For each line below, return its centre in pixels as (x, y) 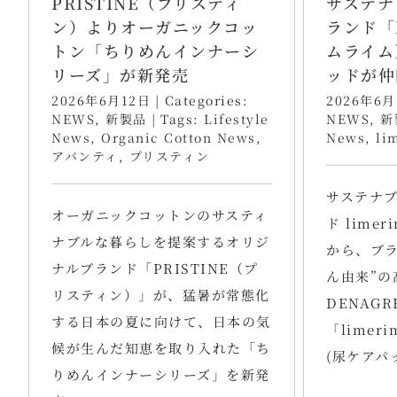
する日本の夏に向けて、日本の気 (161, 321)
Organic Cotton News (179, 137)
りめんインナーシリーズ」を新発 (161, 374)
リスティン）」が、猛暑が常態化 (161, 294)
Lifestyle (237, 118)
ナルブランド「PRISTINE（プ (155, 268)
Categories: (206, 100)
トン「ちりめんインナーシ (155, 50)
